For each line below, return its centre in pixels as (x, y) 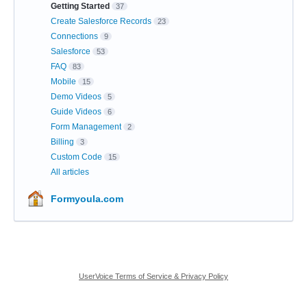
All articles (70, 172)
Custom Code (76, 157)
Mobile (63, 81)
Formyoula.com (87, 198)
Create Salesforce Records (101, 21)
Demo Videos (76, 96)
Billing (62, 142)
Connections (74, 36)
